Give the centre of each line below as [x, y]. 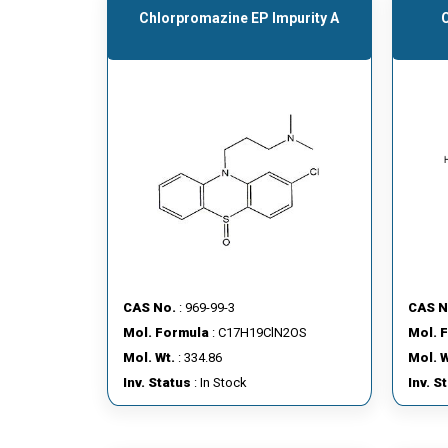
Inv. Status [157, 382]
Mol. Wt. [149, 357]
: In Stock [219, 382]
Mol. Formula [166, 332]
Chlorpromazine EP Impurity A [239, 18]
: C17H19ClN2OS [258, 332]
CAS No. [149, 307]
